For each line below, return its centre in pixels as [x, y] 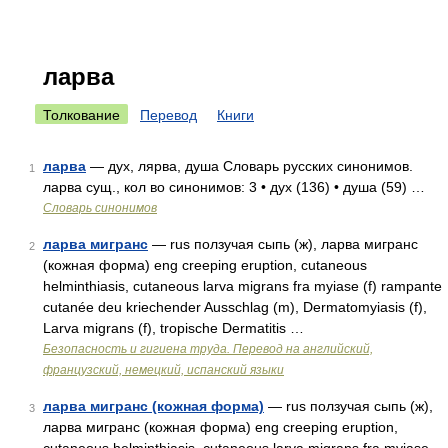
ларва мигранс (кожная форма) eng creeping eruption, [220, 427]
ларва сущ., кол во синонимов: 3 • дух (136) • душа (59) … [234, 187]
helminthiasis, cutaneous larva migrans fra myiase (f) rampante [242, 286]
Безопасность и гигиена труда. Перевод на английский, [208, 349]
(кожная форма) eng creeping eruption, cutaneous [205, 265]
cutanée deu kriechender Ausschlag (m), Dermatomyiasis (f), [235, 307]
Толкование [81, 115]
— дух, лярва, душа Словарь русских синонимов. [249, 166]
